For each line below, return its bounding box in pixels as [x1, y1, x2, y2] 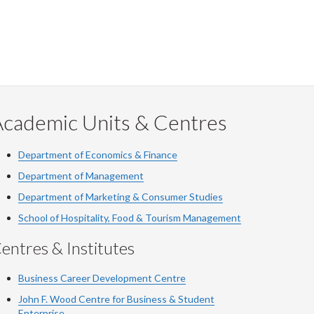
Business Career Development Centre [18, 272, 186, 284]
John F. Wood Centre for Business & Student [18, 293, 214, 305]
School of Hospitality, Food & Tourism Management [18, 212, 241, 224]
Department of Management [18, 170, 144, 182]
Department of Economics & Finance [18, 149, 177, 161]
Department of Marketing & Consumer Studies [18, 191, 223, 203]
